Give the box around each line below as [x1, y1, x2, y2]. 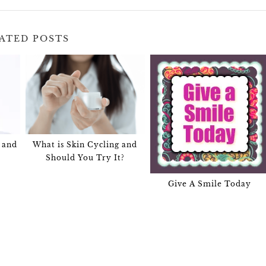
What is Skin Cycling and [33, 140, 138, 149]
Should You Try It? [45, 153, 125, 162]
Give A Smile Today [167, 179, 251, 188]
